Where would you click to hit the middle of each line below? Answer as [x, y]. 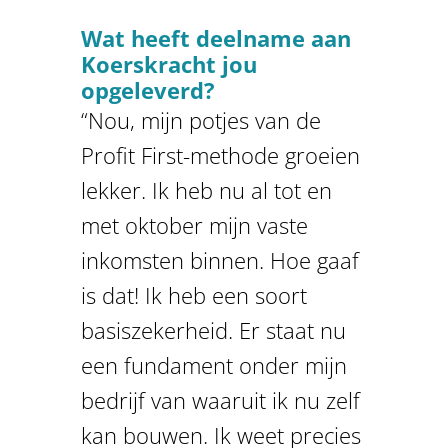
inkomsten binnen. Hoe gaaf [219, 259]
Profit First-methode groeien [220, 154]
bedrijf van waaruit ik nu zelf [220, 399]
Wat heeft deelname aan [215, 37]
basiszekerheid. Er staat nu [213, 329]
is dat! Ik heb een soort [193, 294]
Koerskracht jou [168, 63]
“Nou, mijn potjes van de [200, 119]
